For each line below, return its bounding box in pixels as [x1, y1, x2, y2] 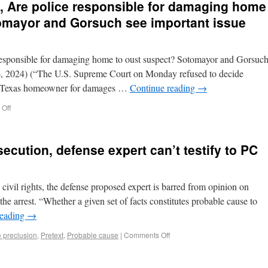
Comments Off [124, 230, 170, 240]
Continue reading [130, 81, 197, 94]
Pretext [41, 230, 63, 240]
